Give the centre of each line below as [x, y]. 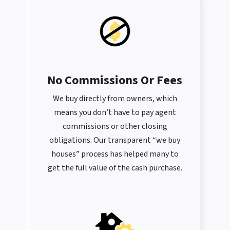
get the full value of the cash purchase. [115, 168]
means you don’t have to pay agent [115, 113]
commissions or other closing [115, 127]
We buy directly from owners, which [115, 99]
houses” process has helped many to [115, 154]
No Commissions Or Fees [115, 81]
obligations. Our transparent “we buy [115, 140]
